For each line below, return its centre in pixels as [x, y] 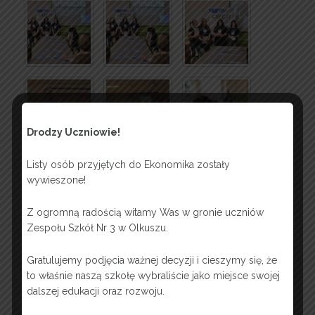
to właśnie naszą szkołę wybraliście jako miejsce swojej [153, 275]
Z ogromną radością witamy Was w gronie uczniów [145, 212]
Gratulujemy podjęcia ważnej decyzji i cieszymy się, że [152, 260]
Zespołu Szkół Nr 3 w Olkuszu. [97, 227]
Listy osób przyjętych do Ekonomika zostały [128, 164]
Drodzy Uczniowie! [73, 132]
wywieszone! [58, 180]
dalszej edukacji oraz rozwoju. [97, 291]
